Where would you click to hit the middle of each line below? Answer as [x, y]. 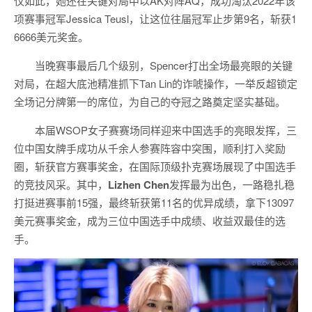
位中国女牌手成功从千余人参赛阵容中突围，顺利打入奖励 [150, 148]
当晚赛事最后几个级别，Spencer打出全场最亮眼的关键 [164, 65]
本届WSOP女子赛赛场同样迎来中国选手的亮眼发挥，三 [166, 130]
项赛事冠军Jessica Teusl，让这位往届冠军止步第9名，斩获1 [155, 18]
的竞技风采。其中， [61, 184]
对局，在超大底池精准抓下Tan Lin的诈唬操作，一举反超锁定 [156, 83]
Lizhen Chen [139, 184]
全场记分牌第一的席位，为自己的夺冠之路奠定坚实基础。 [150, 101]
